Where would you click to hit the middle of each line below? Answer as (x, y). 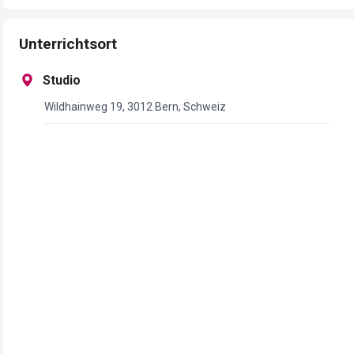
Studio (62, 80)
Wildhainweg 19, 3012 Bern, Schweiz (135, 106)
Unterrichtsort (68, 44)
